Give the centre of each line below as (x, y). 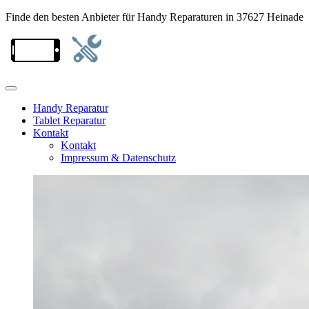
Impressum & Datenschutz (118, 158)
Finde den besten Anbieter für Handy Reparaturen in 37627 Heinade (154, 17)
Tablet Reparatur (69, 120)
